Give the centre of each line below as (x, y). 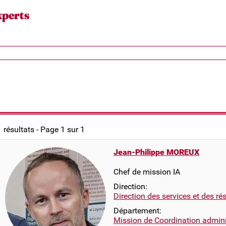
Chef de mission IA (147, 172)
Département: (137, 211)
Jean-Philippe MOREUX (156, 152)
